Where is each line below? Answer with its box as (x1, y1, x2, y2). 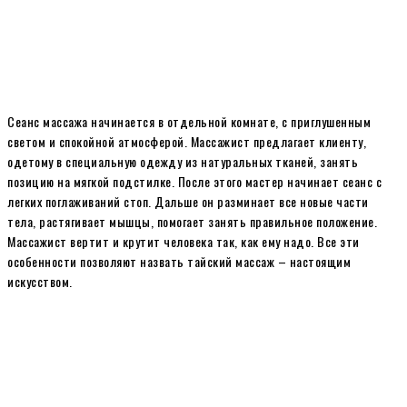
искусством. (7, 271, 73, 291)
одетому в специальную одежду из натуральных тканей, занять (7, 151, 358, 171)
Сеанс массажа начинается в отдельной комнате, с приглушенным (7, 111, 371, 131)
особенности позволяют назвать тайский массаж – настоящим (7, 251, 351, 271)
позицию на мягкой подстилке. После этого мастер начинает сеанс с (7, 171, 382, 191)
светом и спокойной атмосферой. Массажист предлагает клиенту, (7, 131, 366, 151)
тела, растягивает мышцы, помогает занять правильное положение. (7, 211, 377, 231)
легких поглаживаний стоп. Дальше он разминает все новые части (7, 191, 369, 211)
